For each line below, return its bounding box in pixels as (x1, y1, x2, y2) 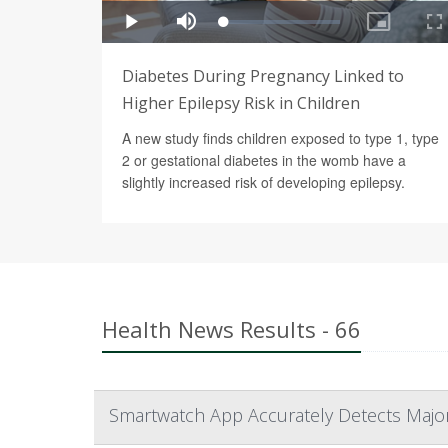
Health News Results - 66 (102, 313, 361, 344)
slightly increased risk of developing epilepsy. (122, 171, 405, 192)
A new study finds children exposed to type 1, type (122, 127, 439, 148)
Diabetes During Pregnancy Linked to (122, 64, 404, 87)
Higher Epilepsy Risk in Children (122, 91, 360, 114)
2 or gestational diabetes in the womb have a (122, 149, 406, 170)
